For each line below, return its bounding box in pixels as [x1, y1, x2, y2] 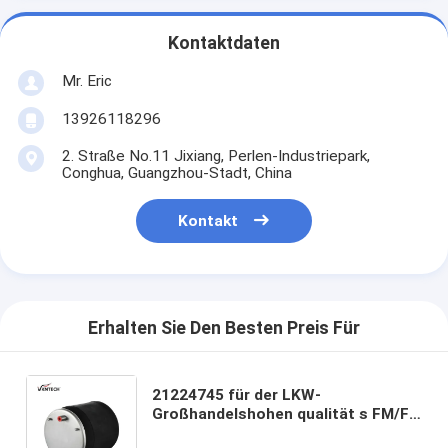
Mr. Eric [61, 71, 112, 90]
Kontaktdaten [168, 33, 280, 54]
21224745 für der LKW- [152, 385, 322, 404]
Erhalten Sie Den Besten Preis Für [88, 318, 360, 339]
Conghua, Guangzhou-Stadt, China [61, 163, 292, 182]
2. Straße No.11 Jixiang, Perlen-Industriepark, [61, 146, 370, 165]
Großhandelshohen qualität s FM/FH [152, 404, 421, 423]
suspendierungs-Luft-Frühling [152, 423, 374, 442]
